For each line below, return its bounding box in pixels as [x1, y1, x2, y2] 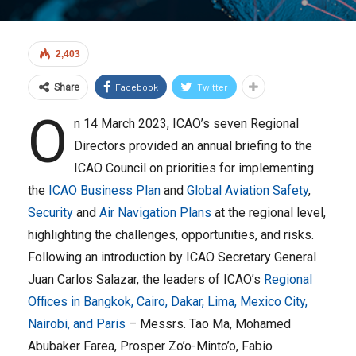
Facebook [115, 81, 158, 92]
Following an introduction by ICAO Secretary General [28, 250, 316, 265]
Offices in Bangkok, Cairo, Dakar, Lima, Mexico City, [28, 294, 308, 309]
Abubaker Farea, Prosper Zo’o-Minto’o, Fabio [28, 339, 273, 354]
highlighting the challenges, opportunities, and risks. [28, 227, 314, 242]
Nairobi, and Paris [28, 316, 126, 331]
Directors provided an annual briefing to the [74, 138, 312, 153]
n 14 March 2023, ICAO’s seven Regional [74, 116, 299, 131]
